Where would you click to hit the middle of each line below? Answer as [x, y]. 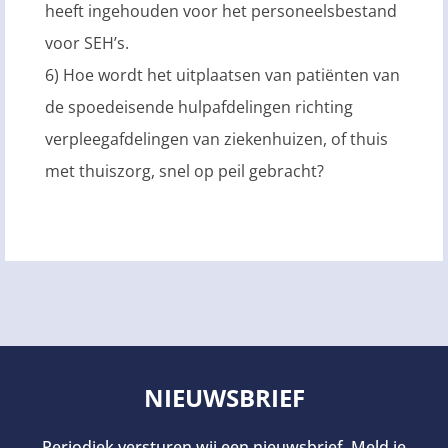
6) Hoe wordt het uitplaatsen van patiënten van [222, 74]
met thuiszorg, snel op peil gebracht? [184, 170]
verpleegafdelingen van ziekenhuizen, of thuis [216, 138]
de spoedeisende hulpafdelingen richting [199, 106]
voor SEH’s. [89, 42]
